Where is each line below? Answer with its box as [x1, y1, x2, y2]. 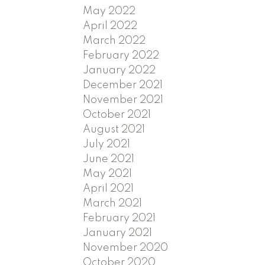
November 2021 [83, 94, 164, 105]
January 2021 [83, 227, 153, 238]
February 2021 [83, 212, 156, 224]
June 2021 [83, 153, 135, 164]
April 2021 [83, 183, 134, 194]
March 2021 [83, 198, 143, 209]
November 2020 [83, 242, 169, 253]
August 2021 [83, 124, 146, 135]
